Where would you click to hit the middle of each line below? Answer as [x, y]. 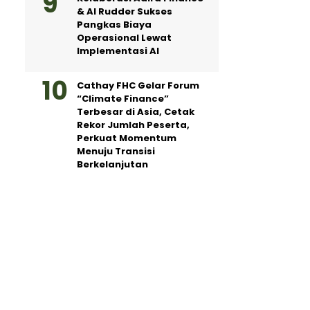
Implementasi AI [118, 51]
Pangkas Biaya [114, 25]
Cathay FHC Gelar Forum [138, 85]
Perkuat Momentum [127, 138]
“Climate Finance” [123, 99]
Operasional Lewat [124, 38]
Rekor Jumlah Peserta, [133, 125]
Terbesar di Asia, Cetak [136, 112]
